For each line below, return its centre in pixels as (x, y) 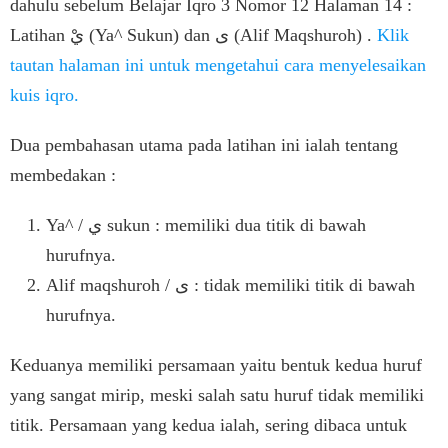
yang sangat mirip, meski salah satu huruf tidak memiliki (217, 394)
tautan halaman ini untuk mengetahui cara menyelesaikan (218, 64)
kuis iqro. (44, 94)
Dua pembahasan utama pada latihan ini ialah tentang (204, 144)
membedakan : (63, 174)
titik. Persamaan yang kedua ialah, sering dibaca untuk (208, 424)
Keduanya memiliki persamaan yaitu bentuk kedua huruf (216, 364)
